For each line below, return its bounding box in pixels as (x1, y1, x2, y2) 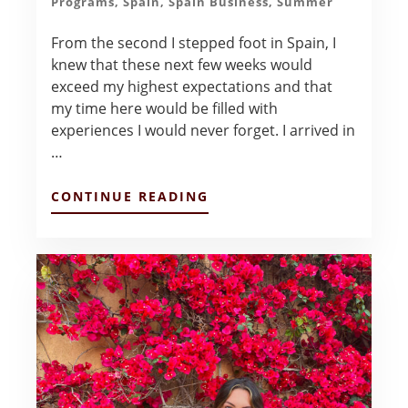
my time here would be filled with (51, 97, 279, 118)
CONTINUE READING (51, 187, 209, 205)
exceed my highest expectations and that (51, 76, 333, 97)
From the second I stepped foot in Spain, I (51, 32, 337, 53)
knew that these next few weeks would (51, 54, 313, 75)
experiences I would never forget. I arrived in (51, 119, 356, 140)
